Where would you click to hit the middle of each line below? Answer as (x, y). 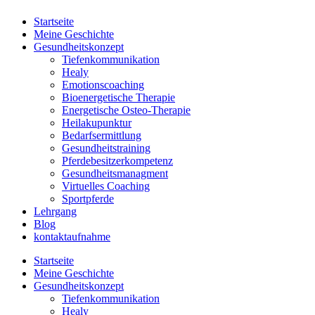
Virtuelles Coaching (106, 186)
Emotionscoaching (103, 85)
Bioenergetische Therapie (118, 97)
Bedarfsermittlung (102, 135)
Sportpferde (88, 199)
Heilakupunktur (97, 123)
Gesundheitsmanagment (115, 173)
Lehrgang (55, 211)
